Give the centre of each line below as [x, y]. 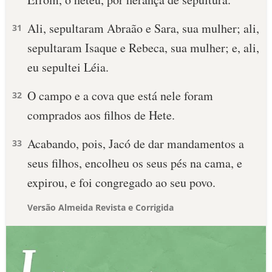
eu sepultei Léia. [68, 67]
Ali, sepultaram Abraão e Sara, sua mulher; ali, [143, 28]
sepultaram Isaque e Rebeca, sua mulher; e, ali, [143, 48]
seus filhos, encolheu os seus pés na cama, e [135, 163]
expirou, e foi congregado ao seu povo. [121, 182]
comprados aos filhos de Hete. [101, 115]
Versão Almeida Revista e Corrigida [100, 207]
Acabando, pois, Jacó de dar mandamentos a [136, 144]
